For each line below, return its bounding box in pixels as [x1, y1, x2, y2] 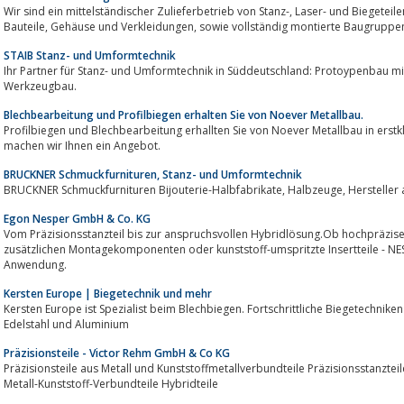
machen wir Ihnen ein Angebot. [4, 137, 161, 153]
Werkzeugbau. [4, 78, 77, 94]
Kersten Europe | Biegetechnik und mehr [4, 285, 212, 301]
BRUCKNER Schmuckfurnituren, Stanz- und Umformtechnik [4, 166, 302, 182]
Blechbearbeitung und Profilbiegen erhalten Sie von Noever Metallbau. [4, 106, 363, 123]
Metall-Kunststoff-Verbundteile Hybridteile [4, 375, 218, 391]
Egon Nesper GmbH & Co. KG [4, 210, 151, 226]
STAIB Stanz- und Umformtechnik [4, 47, 176, 63]
